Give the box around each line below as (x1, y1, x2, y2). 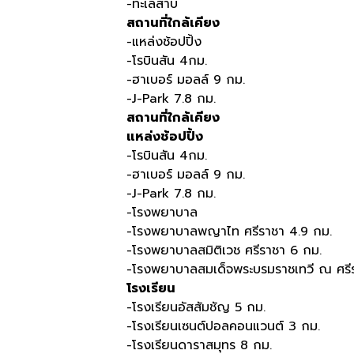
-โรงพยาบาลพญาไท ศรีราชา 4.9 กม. (126, 222, 332, 241)
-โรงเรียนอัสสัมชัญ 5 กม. (126, 298, 265, 317)
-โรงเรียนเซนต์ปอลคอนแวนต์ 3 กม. (126, 317, 320, 336)
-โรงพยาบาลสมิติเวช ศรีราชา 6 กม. (126, 241, 322, 260)
